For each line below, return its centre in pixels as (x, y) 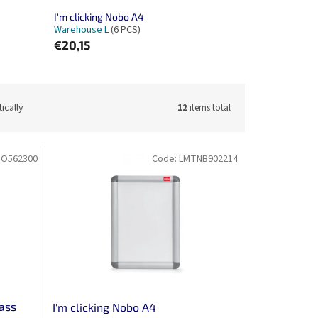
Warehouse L (82, 29)
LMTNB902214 (208, 159)
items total (209, 108)
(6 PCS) (125, 29)
